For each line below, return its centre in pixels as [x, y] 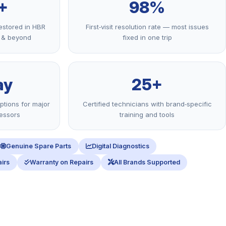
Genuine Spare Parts [39, 146]
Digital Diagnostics [120, 146]
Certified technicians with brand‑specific [147, 104]
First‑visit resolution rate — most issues [147, 27]
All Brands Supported [147, 162]
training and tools [147, 114]
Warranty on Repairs [62, 162]
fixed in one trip [147, 38]
